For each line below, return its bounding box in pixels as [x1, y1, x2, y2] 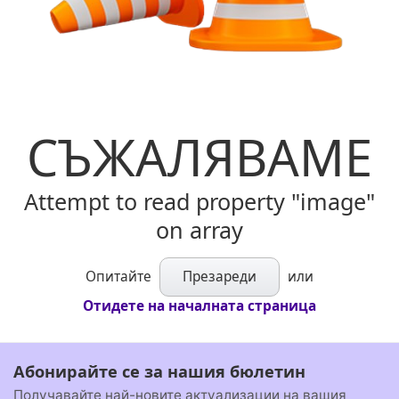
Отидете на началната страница [83, 296, 316, 315]
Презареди [183, 266, 256, 286]
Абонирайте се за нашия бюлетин [13, 360, 305, 382]
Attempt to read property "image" [24, 185, 375, 216]
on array [156, 214, 243, 245]
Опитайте [85, 266, 155, 286]
